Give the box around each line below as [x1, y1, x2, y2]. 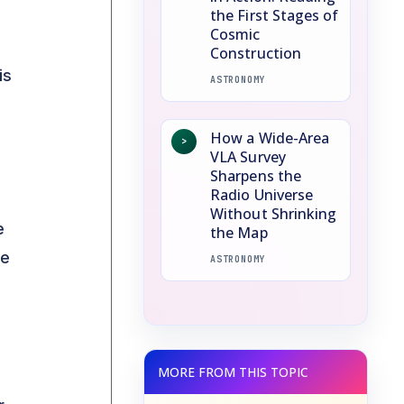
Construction [210, 42, 302, 63]
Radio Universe [210, 184, 314, 205]
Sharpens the [210, 165, 302, 186]
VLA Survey [210, 146, 286, 167]
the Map [210, 222, 268, 243]
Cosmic [210, 23, 261, 44]
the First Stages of [210, 5, 339, 25]
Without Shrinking [210, 203, 337, 224]
